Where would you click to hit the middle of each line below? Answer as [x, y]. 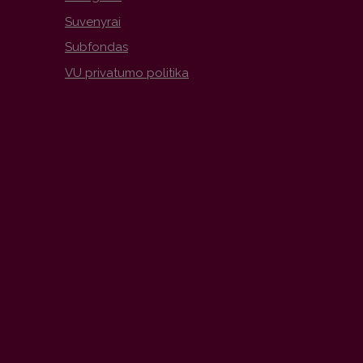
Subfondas [96, 47]
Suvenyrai [93, 21]
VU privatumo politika [127, 73]
